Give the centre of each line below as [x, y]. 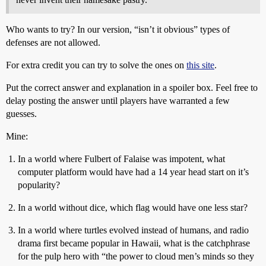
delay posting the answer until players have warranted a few [118, 101]
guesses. [21, 114]
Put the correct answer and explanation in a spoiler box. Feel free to [132, 88]
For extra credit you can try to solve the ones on [96, 65]
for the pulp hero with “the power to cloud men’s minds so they [136, 256]
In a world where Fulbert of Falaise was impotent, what [121, 159]
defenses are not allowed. [53, 42]
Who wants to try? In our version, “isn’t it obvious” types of [118, 29]
